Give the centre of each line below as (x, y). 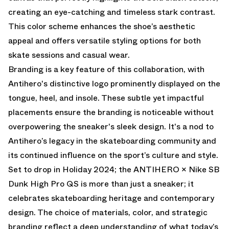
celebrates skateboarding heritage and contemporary (111, 198)
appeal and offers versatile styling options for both (105, 40)
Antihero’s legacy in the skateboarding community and (112, 141)
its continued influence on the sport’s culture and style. (113, 155)
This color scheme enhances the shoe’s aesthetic (102, 26)
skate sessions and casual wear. (69, 55)
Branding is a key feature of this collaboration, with (106, 69)
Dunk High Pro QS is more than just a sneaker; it (101, 184)
